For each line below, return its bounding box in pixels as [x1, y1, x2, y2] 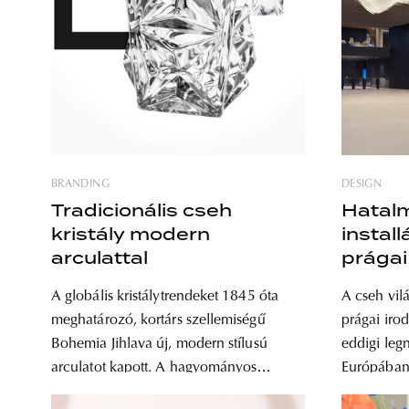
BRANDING [51, 179, 110, 190]
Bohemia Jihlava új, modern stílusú [51, 337, 267, 351]
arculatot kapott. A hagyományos [51, 361, 257, 375]
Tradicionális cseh [51, 201, 232, 220]
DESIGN [341, 179, 383, 190]
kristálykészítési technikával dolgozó [51, 384, 278, 399]
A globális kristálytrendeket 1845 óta [51, 289, 278, 304]
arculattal [51, 248, 148, 267]
